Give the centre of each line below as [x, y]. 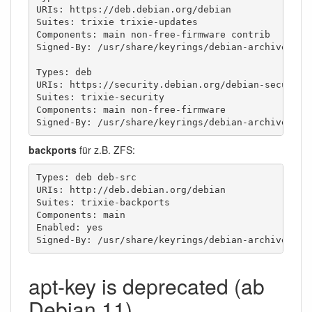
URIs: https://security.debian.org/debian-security [172, 84]
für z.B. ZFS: [106, 150]
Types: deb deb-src [86, 177]
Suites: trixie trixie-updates [117, 22]
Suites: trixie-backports [103, 202]
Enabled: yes [69, 227]
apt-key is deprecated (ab [147, 286]
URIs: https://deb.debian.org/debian [133, 9]
